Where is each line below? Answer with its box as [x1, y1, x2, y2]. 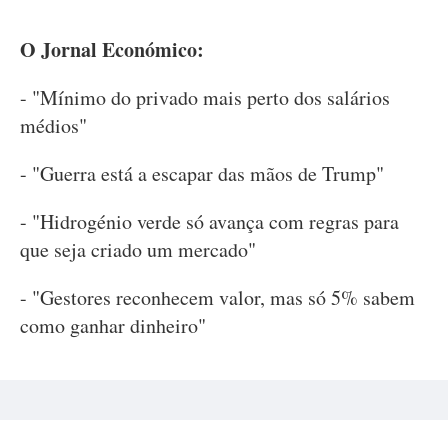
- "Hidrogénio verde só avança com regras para [20, 207, 399, 235]
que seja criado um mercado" [20, 235, 256, 263]
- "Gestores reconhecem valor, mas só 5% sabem [20, 283, 415, 311]
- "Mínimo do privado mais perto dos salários [20, 83, 390, 111]
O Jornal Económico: [20, 34, 204, 64]
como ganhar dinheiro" [20, 311, 206, 339]
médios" [20, 111, 87, 139]
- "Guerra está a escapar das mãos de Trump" [20, 159, 384, 187]
